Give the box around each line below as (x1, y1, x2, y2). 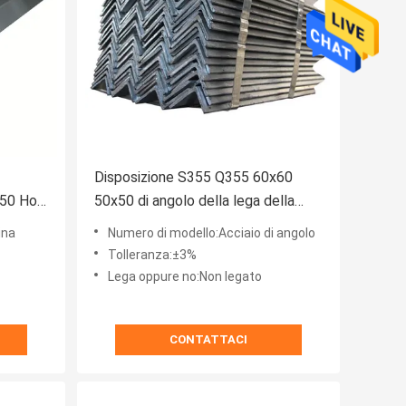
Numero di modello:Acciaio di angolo (108, 226, 315, 241)
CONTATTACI (169, 333, 247, 347)
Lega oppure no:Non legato (108, 269, 262, 285)
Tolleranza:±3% (108, 247, 197, 263)
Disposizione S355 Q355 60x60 (94, 169, 293, 187)
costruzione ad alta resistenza (94, 216, 286, 234)
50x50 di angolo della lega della (94, 192, 295, 210)
